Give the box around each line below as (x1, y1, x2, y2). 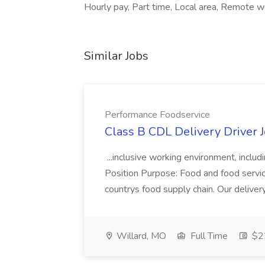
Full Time (188, 230, 228, 243)
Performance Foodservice (105, 108, 210, 121)
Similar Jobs (84, 48, 148, 64)
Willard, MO (114, 230, 166, 243)
